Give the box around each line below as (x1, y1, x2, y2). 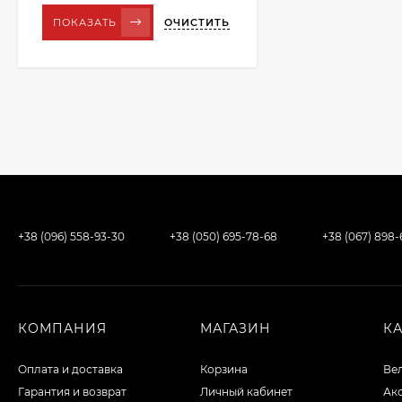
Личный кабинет (200, 385, 293, 398)
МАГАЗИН (200, 320, 272, 336)
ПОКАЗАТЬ (53, 16, 117, 29)
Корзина (200, 363, 249, 376)
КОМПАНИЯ (18, 320, 107, 336)
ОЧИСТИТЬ (164, 15, 230, 29)
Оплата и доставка (18, 363, 123, 376)
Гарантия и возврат (18, 385, 127, 398)
